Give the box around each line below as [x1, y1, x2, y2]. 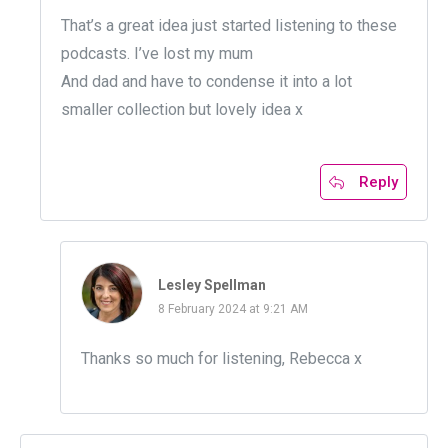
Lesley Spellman [158, 277, 266, 294]
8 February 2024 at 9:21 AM [158, 302, 308, 317]
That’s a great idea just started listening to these [61, 16, 397, 36]
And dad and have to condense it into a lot [61, 72, 352, 92]
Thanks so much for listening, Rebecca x [81, 349, 362, 369]
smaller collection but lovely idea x [61, 100, 303, 120]
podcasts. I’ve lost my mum [61, 44, 253, 64]
